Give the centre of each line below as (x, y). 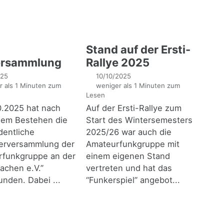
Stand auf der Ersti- (138, 49)
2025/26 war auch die (128, 132)
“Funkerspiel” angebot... (133, 180)
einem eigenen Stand (128, 156)
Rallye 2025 (117, 62)
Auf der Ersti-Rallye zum (133, 108)
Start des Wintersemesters (139, 120)
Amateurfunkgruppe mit (132, 144)
